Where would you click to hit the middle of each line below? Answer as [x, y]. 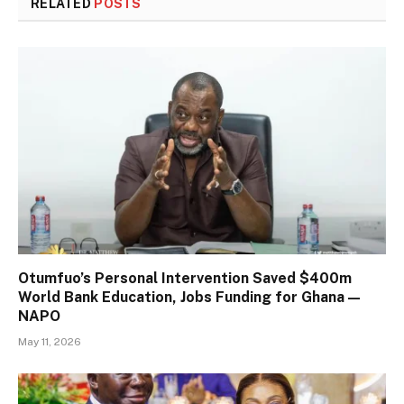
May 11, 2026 [50, 341]
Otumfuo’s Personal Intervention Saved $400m [185, 278]
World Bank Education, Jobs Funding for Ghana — [189, 297]
